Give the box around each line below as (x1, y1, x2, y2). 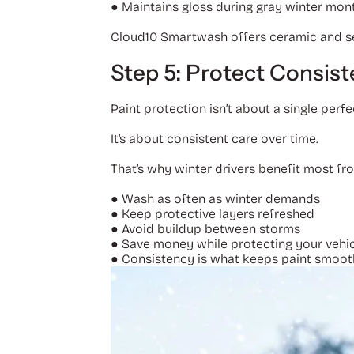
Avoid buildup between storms (121, 220, 300, 236)
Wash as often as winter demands (121, 190, 320, 206)
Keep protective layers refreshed (121, 205, 314, 221)
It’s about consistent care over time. (110, 130, 318, 146)
